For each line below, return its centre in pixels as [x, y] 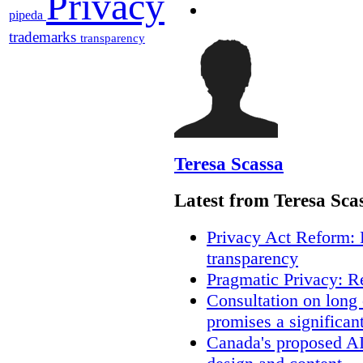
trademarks [45, 37]
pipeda [28, 15]
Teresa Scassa [229, 163]
